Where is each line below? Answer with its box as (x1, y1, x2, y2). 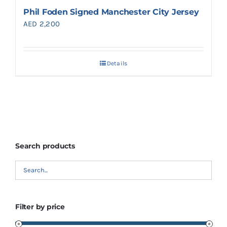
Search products (15, 141, 75, 150)
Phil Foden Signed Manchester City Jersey (23, 7, 199, 17)
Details (106, 60, 128, 67)
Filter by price (15, 202, 65, 211)
